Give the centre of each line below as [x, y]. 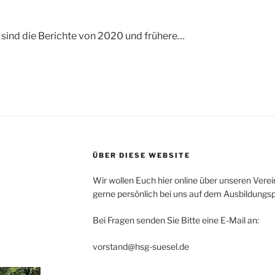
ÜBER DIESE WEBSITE [141, 155]
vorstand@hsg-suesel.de [141, 246]
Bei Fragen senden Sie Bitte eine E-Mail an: [176, 220]
